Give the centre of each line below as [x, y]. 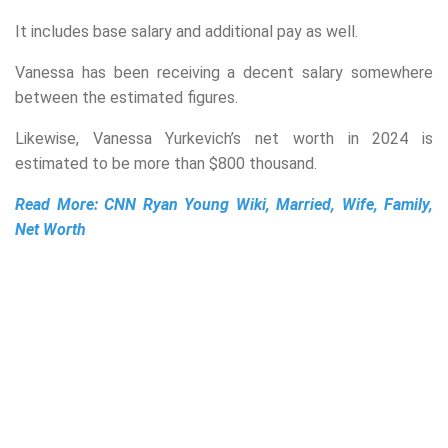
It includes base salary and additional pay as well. [186, 32]
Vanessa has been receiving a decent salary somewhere [224, 73]
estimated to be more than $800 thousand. [166, 164]
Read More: [59, 205]
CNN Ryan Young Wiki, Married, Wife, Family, [268, 205]
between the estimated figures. [126, 98]
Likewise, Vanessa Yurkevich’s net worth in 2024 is [224, 139]
